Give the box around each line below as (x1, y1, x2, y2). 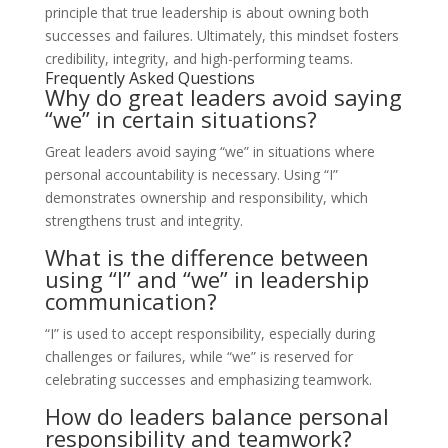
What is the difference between (44, 242, 369, 272)
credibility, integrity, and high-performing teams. (44, 49, 353, 68)
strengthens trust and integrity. (44, 211, 243, 230)
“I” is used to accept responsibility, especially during (44, 324, 375, 343)
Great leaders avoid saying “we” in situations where (44, 142, 375, 161)
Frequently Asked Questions (44, 67, 255, 89)
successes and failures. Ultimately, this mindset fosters (44, 26, 399, 45)
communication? (44, 286, 217, 316)
